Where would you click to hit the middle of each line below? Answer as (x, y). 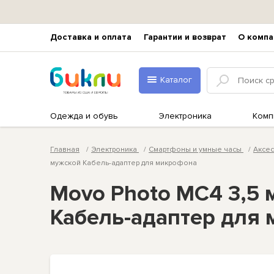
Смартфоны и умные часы (196, 149)
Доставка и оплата (91, 37)
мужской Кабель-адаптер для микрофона (124, 163)
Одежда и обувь (84, 116)
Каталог (176, 80)
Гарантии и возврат (185, 37)
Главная (65, 149)
